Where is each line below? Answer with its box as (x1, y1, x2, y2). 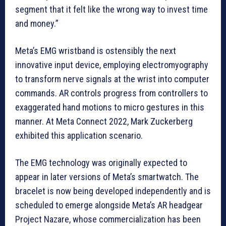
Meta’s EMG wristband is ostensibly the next (15, 45, 176, 56)
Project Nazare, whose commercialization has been (15, 214, 201, 225)
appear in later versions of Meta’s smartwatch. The (15, 172, 199, 183)
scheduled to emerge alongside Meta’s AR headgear (15, 200, 203, 211)
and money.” (15, 18, 59, 29)
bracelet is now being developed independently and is (15, 186, 211, 197)
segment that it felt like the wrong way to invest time (15, 4, 208, 15)
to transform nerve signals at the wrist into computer (15, 74, 209, 85)
